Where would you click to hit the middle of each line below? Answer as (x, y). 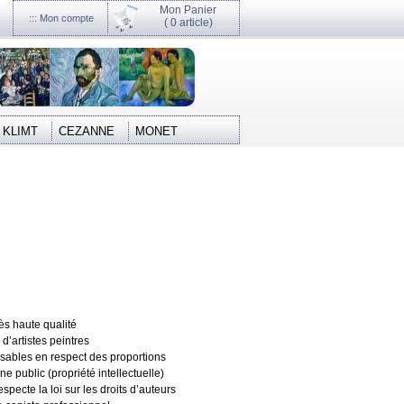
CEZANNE (87, 131)
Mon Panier (188, 10)
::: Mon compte (61, 18)
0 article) (191, 23)
